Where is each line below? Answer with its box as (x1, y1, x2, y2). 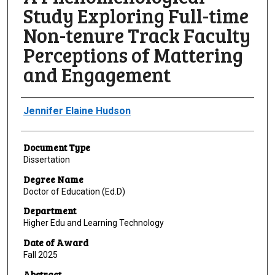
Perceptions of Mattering (23, 42, 243, 69)
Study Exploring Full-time (23, 2, 249, 29)
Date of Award (23, 236, 88, 249)
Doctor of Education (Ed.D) (23, 186, 125, 196)
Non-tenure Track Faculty (23, 22, 250, 49)
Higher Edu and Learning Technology (23, 218, 164, 228)
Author (20, 101, 52, 114)
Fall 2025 (23, 250, 58, 260)
